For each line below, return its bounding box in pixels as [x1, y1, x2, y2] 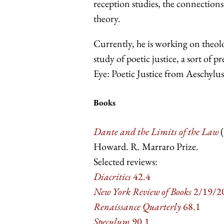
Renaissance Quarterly [93, 199, 183, 213]
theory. [93, 12, 122, 25]
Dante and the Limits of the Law [93, 124, 218, 138]
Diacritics [93, 169, 131, 183]
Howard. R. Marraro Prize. [93, 139, 198, 153]
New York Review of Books [93, 184, 191, 198]
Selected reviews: [93, 154, 157, 168]
